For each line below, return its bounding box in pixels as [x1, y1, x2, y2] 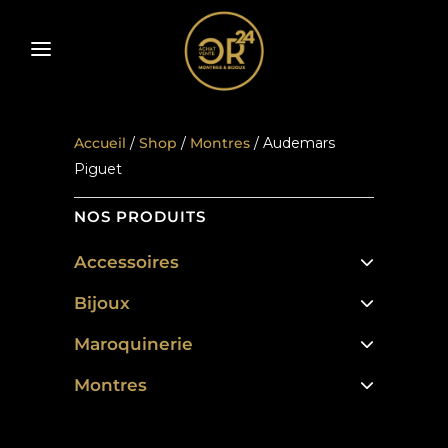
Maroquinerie [74, 334, 193, 354]
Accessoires [74, 252, 179, 272]
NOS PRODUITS [74, 207, 206, 226]
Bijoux [74, 293, 130, 313]
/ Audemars [250, 134, 335, 152]
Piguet [74, 160, 122, 178]
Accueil [74, 134, 126, 152]
